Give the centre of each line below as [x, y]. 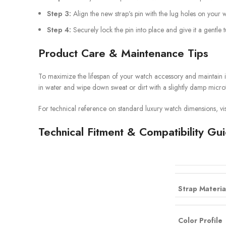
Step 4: [59, 30]
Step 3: [59, 14]
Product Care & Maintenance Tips [123, 53]
